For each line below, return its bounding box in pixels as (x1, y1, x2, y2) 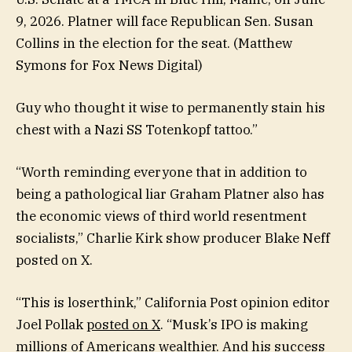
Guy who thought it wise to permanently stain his (16, 98, 325, 116)
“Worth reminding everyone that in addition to (16, 163, 307, 181)
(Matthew (233, 34, 292, 52)
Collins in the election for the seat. (16, 34, 230, 52)
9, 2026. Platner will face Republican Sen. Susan (16, 12, 313, 30)
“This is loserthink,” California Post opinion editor (16, 294, 330, 312)
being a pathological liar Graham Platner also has (16, 185, 324, 203)
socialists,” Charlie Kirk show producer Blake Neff (16, 229, 330, 247)
